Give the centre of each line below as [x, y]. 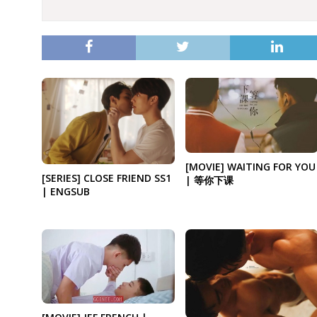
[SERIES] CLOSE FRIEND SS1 [106, 178]
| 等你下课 [209, 180]
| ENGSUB [65, 191]
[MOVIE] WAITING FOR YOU [250, 167]
